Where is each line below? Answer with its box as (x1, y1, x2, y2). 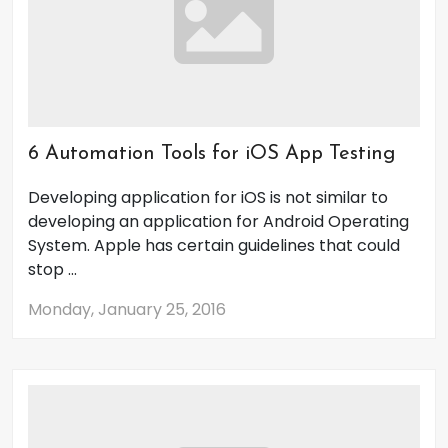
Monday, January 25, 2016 (28, 298, 226, 321)
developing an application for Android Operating (28, 210, 409, 233)
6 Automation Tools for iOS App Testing (28, 144, 395, 164)
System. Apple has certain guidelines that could (28, 234, 400, 257)
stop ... (28, 258, 77, 281)
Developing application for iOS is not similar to (28, 186, 388, 209)
